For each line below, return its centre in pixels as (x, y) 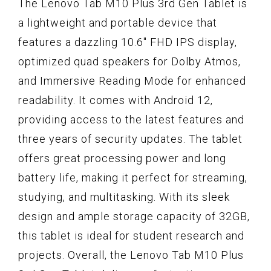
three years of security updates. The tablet (130, 139)
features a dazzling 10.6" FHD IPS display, (128, 42)
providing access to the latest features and (131, 120)
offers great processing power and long (122, 158)
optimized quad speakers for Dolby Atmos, (129, 62)
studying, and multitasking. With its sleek (124, 197)
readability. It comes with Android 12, (116, 100)
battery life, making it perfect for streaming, (133, 178)
